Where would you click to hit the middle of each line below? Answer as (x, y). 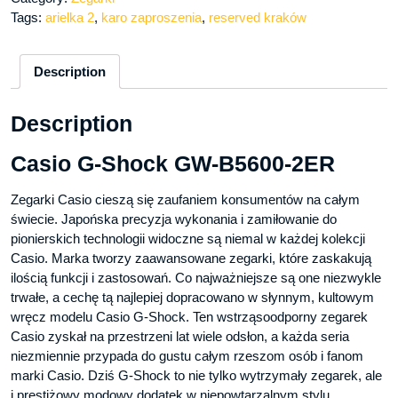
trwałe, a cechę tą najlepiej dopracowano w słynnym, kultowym (192, 298)
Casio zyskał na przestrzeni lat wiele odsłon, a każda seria (180, 337)
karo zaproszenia (151, 18)
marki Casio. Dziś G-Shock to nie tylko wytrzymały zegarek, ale (196, 376)
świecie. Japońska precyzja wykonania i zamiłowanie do (174, 219)
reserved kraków (258, 18)
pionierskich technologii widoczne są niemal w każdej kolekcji (188, 239)
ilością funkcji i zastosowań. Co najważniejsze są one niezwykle (196, 278)
